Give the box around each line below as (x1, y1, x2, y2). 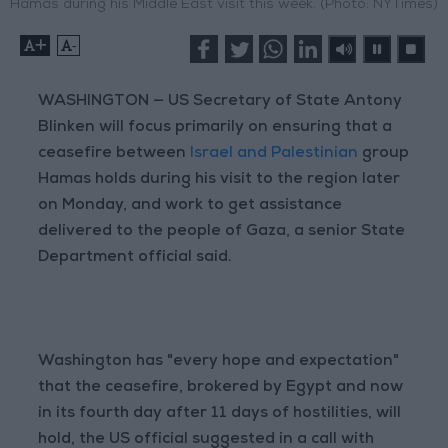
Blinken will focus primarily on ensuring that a (38, 120, 393, 137)
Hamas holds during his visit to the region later (38, 172, 401, 189)
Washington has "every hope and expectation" (38, 354, 400, 371)
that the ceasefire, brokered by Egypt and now (38, 380, 404, 397)
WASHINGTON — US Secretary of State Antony (38, 94, 403, 111)
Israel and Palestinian (190, 146, 359, 163)
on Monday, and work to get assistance (38, 198, 343, 215)
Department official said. (38, 250, 233, 267)
